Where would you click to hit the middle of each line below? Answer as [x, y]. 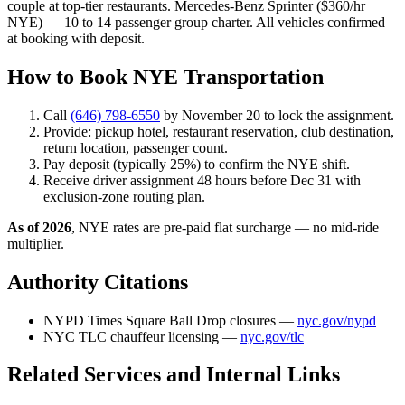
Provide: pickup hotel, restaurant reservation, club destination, [219, 131]
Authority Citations [98, 282]
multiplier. [36, 243]
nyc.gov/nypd [337, 320]
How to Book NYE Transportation [165, 76]
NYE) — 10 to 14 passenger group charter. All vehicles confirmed [196, 22]
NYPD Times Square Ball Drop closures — [170, 320]
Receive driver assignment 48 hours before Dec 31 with [202, 180]
